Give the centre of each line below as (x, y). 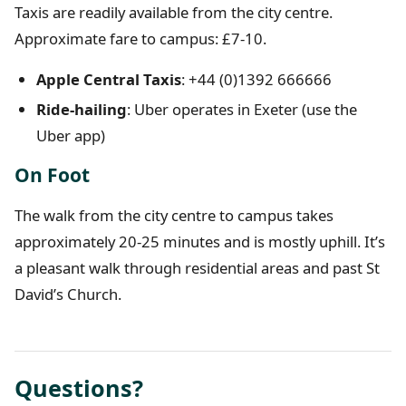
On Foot (52, 175)
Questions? (79, 388)
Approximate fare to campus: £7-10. (140, 39)
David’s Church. (68, 295)
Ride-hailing (82, 110)
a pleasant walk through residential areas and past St (197, 268)
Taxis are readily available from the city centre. (174, 13)
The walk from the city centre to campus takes (174, 216)
